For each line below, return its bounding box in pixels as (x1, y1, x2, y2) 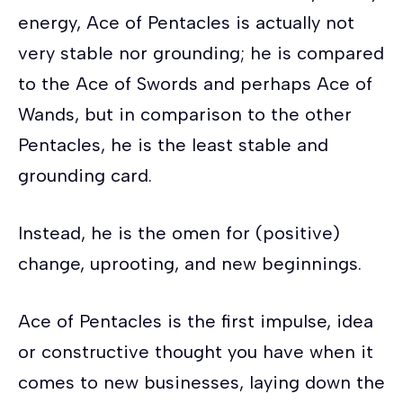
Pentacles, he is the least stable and (18, 133, 328, 156)
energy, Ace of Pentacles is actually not (18, 11, 354, 33)
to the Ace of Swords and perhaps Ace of (18, 72, 372, 94)
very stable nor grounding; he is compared (18, 41, 384, 64)
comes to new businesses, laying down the (18, 371, 385, 393)
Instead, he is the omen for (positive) (18, 221, 340, 244)
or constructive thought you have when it (18, 340, 373, 363)
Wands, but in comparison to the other (18, 103, 352, 125)
